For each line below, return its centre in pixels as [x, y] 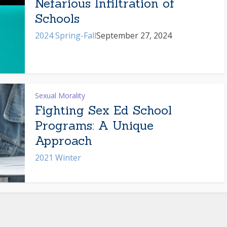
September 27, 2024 [134, 35]
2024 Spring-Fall [66, 35]
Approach [64, 141]
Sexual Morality [60, 96]
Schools [57, 18]
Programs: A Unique [94, 125]
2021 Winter [58, 158]
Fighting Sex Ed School [103, 110]
